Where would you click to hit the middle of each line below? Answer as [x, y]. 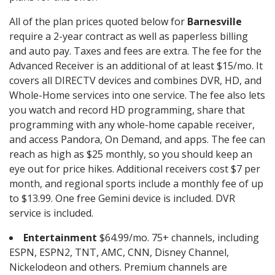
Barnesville [215, 22]
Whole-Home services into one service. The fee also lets [137, 95]
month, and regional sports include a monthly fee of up [136, 184]
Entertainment [60, 238]
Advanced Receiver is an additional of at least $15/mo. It [136, 66]
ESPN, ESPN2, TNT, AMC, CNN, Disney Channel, [119, 253]
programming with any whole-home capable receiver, [132, 125]
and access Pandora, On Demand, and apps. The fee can [137, 140]
